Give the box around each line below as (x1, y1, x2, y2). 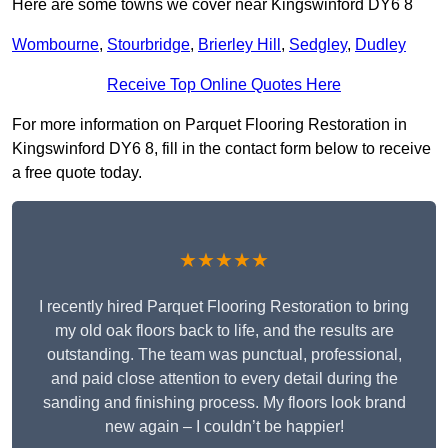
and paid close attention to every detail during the (50, 370, 398, 388)
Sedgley (289, 36, 347, 54)
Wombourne (12, 36, 99, 54)
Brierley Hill (198, 36, 281, 54)
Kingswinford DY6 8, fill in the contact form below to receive (12, 140, 431, 158)
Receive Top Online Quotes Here (107, 76, 341, 94)
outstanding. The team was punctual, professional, (46, 346, 402, 364)
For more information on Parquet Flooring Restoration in (12, 116, 407, 134)
